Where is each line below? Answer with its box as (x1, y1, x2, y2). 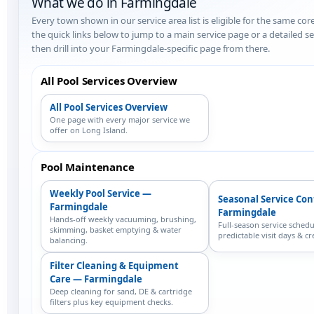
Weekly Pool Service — (50, 187, 151, 200)
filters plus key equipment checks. (50, 296, 173, 307)
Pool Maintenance (41, 160, 135, 174)
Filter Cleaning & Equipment (50, 259, 179, 272)
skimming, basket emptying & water (50, 224, 182, 235)
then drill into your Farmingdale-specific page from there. (32, 42, 270, 55)
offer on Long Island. (50, 125, 128, 135)
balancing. (50, 235, 88, 245)
